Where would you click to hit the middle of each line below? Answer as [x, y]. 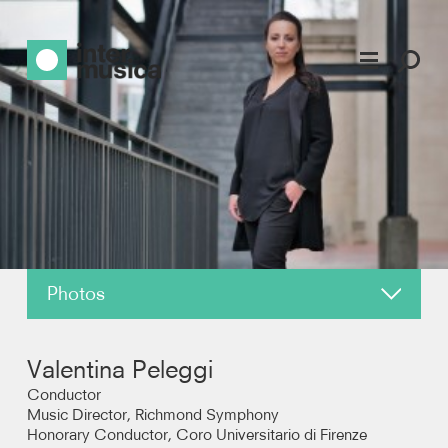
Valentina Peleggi [119, 368]
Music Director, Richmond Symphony [152, 414]
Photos [75, 293]
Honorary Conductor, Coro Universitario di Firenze [196, 434]
